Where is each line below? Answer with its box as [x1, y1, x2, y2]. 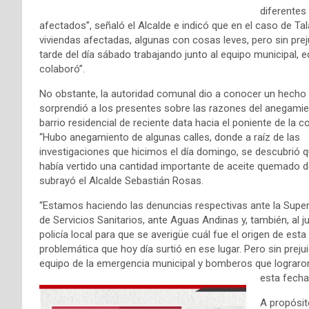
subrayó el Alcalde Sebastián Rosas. [39, 174, 203, 187]
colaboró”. [39, 62, 85, 75]
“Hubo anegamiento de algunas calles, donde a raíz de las [39, 130, 300, 143]
